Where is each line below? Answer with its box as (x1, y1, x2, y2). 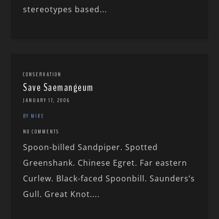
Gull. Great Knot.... (23, 189, 100, 200)
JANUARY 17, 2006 (23, 96, 70, 105)
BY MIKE (23, 112, 45, 120)
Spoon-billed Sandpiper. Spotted (23, 142, 158, 153)
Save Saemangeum (23, 80, 94, 95)
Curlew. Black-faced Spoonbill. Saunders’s (23, 173, 196, 184)
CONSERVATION (23, 70, 62, 79)
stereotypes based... (23, 4, 108, 15)
